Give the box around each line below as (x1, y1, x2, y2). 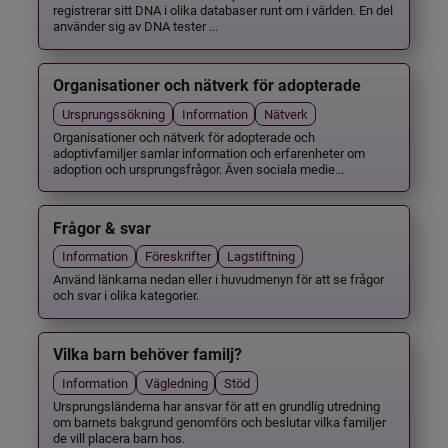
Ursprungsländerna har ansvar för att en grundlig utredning (53, 397, 381, 414)
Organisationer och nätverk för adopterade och (53, 127, 316, 145)
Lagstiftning (227, 247, 296, 265)
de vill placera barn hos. (53, 429, 186, 446)
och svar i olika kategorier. (53, 286, 200, 304)
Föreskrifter (144, 247, 211, 265)
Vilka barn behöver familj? (53, 345, 243, 365)
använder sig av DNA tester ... (53, 17, 219, 35)
